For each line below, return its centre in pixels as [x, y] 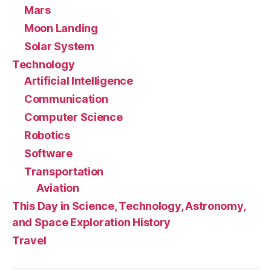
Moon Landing [61, 28]
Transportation [64, 172]
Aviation [58, 188]
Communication [66, 99]
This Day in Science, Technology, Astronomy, [129, 206]
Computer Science [73, 117]
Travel [29, 241]
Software [48, 154]
